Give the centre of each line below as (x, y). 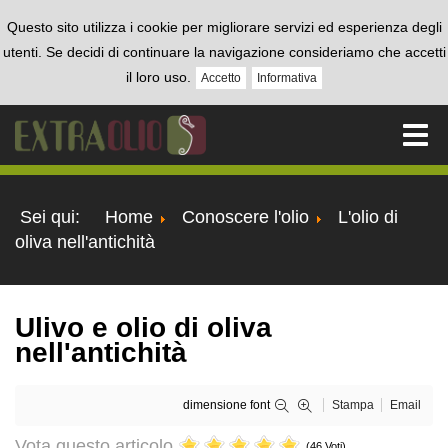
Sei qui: (57, 217)
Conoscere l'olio (245, 217)
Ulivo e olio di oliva (143, 328)
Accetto (220, 78)
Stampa (353, 405)
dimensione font (226, 405)
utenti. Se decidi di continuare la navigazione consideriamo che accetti (224, 52)
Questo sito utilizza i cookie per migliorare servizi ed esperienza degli (224, 27)
